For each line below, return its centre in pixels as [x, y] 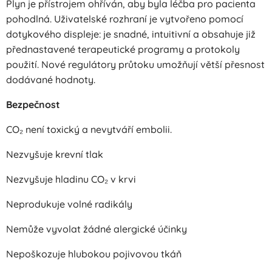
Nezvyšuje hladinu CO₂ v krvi [71, 179]
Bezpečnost [33, 104]
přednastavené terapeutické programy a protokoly [123, 49]
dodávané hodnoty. [51, 80]
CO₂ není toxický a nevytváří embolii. [89, 129]
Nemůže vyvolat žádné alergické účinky [97, 229]
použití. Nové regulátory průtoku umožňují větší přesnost [135, 64]
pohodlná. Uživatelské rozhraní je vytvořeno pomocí [125, 19]
